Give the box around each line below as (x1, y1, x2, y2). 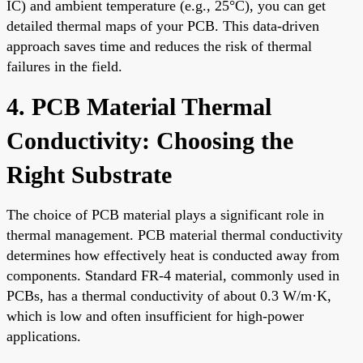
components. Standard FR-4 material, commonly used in (6, 267, 340, 284)
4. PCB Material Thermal (6, 92, 271, 120)
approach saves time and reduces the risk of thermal (6, 37, 312, 54)
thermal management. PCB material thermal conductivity (6, 226, 343, 243)
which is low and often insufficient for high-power (6, 307, 304, 324)
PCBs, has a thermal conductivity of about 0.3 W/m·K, (6, 287, 331, 304)
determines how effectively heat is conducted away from (6, 246, 340, 263)
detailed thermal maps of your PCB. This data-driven (6, 17, 319, 34)
